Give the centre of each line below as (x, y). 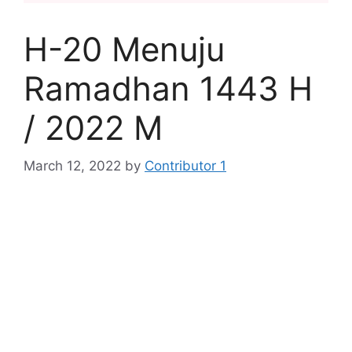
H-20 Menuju (124, 49)
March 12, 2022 (72, 166)
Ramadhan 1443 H (168, 88)
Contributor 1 (185, 166)
